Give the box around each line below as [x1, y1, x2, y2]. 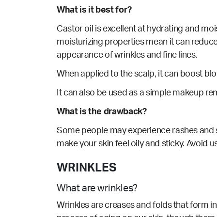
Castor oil [57, 25, 95, 34]
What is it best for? [57, 6, 132, 15]
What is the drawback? [57, 108, 147, 117]
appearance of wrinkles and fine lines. [57, 51, 199, 60]
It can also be [57, 89, 108, 98]
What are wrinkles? [57, 184, 138, 194]
